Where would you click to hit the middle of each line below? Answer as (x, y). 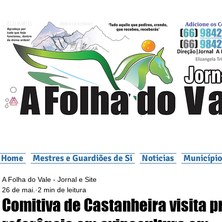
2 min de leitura (62, 190)
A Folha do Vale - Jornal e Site (49, 179)
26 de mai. (19, 190)
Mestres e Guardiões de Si (83, 158)
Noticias (158, 158)
